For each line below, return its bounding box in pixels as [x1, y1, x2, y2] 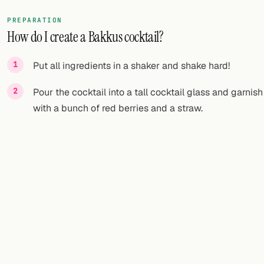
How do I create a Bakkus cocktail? [7, 28, 164, 46]
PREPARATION [7, 16, 62, 24]
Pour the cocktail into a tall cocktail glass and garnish [33, 86, 263, 98]
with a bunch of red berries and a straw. [33, 102, 203, 114]
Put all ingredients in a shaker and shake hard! [33, 60, 230, 72]
